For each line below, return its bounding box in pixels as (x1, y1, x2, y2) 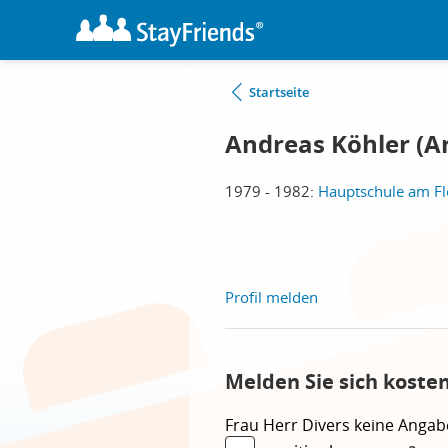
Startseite (249, 83, 309, 101)
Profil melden (225, 287, 318, 307)
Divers (302, 414, 354, 436)
